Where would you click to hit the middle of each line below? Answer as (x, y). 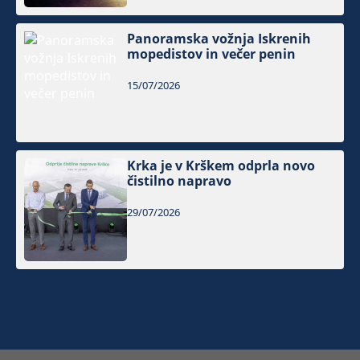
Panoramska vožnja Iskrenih (219, 39)
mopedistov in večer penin (212, 54)
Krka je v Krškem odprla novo (221, 166)
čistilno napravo (180, 181)
